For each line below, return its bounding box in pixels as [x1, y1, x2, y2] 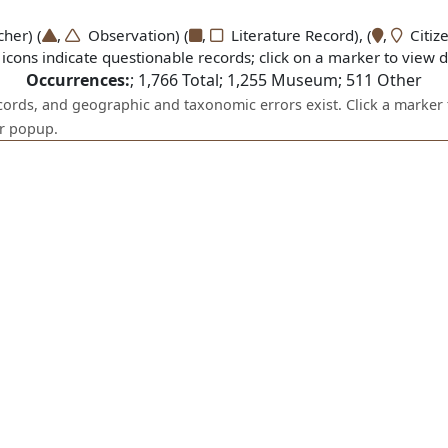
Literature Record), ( [222, 25, 372, 45]
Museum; [267, 69, 346, 91]
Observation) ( [79, 25, 189, 45]
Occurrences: [26, 69, 130, 91]
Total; [178, 69, 227, 91]
